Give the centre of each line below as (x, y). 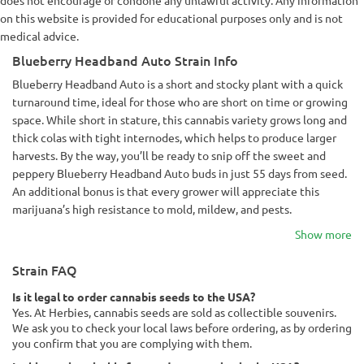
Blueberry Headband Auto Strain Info (125, 60)
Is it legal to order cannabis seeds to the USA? (134, 297)
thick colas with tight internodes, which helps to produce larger (174, 137)
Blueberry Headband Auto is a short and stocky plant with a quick (178, 84)
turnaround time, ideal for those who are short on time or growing (180, 102)
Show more (323, 234)
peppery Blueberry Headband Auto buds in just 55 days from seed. (180, 173)
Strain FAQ (45, 270)
